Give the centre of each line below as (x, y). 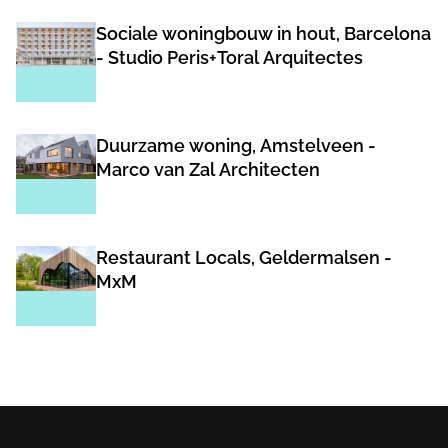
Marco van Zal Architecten (208, 169)
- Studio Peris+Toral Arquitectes (229, 57)
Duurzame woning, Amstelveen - (236, 145)
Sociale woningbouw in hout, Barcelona (263, 33)
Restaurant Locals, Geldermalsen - (244, 257)
